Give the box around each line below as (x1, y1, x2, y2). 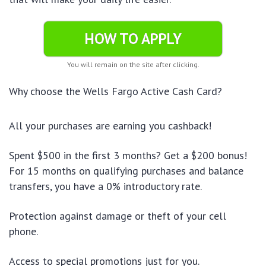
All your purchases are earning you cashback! (9, 119, 211, 132)
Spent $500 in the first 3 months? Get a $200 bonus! (9, 148, 247, 162)
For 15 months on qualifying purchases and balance (9, 164, 243, 178)
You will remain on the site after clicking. (66, 60, 199, 69)
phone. (9, 224, 38, 238)
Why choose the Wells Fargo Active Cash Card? (9, 84, 222, 98)
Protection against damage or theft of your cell (9, 209, 226, 223)
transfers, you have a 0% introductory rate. (9, 179, 202, 193)
